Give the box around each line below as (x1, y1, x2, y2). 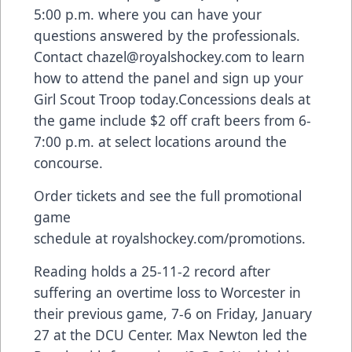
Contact (34, 46, 86, 66)
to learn (251, 46, 305, 66)
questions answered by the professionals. (34, 25, 300, 45)
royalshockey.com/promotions (112, 228, 302, 247)
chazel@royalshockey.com (86, 46, 251, 66)
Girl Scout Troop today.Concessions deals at (34, 89, 310, 108)
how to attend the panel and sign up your (34, 68, 303, 87)
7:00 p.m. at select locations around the (34, 131, 287, 151)
